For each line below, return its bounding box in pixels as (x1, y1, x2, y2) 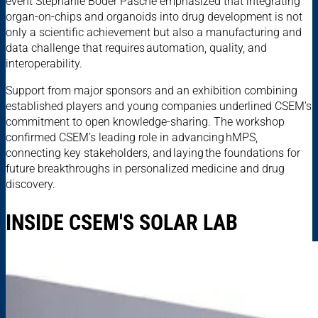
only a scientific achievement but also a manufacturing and (6, 26, 302, 40)
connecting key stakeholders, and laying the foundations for (6, 146, 300, 160)
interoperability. (6, 57, 87, 71)
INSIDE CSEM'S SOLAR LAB (6, 210, 238, 236)
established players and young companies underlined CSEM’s (6, 99, 312, 114)
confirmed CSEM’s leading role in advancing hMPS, (6, 131, 258, 145)
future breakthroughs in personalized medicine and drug (6, 162, 285, 176)
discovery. (6, 177, 55, 192)
